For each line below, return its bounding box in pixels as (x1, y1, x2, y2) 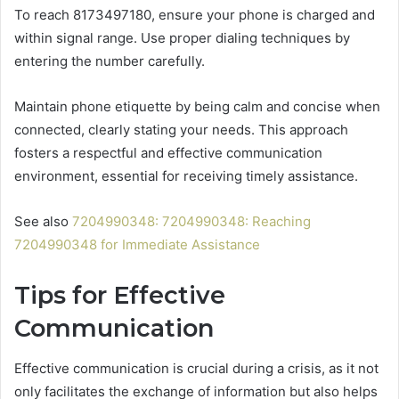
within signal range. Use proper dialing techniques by (14, 29, 350, 47)
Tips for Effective (14, 281, 225, 311)
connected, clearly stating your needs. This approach (14, 121, 348, 139)
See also (14, 213, 72, 231)
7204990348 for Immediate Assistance (14, 236, 260, 254)
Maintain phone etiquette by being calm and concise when (14, 98, 380, 116)
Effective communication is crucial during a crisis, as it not (14, 359, 379, 377)
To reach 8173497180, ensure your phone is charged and (14, 6, 375, 24)
